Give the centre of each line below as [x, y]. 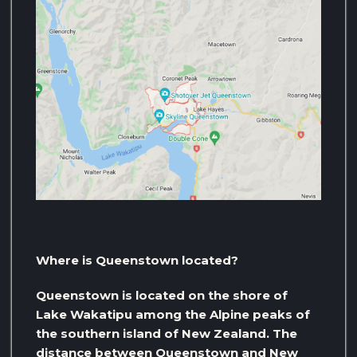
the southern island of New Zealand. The [167, 334]
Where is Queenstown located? [137, 261]
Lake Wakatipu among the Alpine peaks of [173, 315]
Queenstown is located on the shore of [162, 296]
